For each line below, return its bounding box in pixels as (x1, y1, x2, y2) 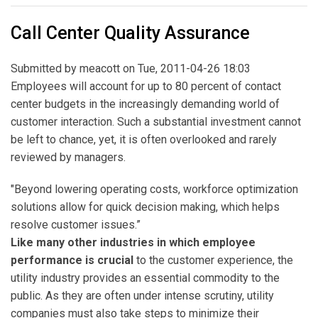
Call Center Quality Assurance (11, 23, 250, 44)
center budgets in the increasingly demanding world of (11, 97, 280, 111)
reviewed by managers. (11, 150, 126, 165)
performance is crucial (11, 253, 136, 268)
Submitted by (11, 62, 79, 76)
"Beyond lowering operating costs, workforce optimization (11, 182, 298, 197)
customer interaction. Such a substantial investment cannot (11, 115, 301, 129)
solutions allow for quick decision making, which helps (11, 200, 280, 214)
